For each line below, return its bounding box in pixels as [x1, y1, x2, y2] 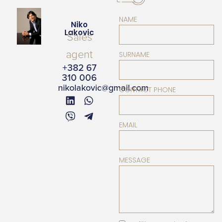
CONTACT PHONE [119, 85, 176, 95]
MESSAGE [119, 155, 150, 165]
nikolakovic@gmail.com [57, 82, 149, 93]
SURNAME [119, 50, 150, 59]
